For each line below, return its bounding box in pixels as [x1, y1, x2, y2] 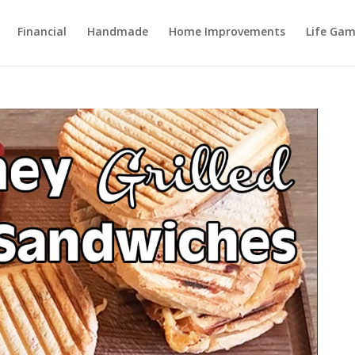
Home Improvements [169, 24, 286, 39]
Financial [17, 24, 67, 39]
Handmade [87, 24, 149, 39]
